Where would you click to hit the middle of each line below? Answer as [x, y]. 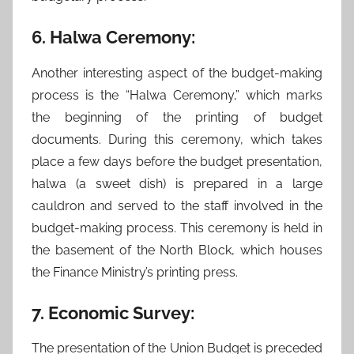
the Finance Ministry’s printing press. [135, 272]
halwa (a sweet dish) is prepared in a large [177, 183]
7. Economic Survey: [113, 313]
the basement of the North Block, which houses [177, 250]
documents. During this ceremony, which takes [177, 139]
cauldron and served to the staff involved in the [177, 205]
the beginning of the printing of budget [177, 117]
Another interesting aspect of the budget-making [177, 73]
